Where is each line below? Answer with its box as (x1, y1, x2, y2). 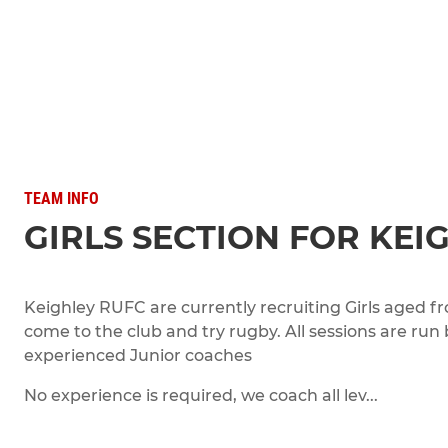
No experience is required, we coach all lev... (24, 386, 378, 405)
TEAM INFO (24, 189, 99, 208)
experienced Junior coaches (24, 346, 252, 365)
